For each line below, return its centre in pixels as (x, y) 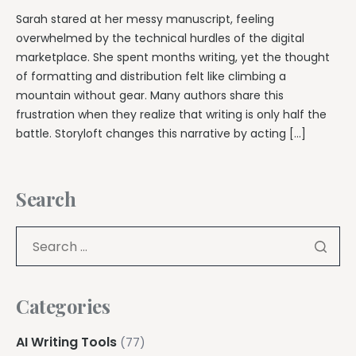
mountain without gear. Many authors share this (150, 95)
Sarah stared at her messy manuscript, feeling (145, 19)
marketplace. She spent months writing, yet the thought (173, 57)
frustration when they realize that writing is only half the (171, 114)
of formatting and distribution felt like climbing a (151, 76)
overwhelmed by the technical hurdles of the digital (160, 38)
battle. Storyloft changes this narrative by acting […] (161, 133)
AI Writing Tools (66, 342)
